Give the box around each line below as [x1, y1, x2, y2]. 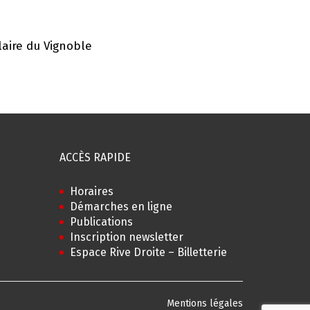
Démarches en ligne [69, 200, 172, 213]
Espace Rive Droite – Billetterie [69, 246, 227, 259]
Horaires [69, 185, 113, 198]
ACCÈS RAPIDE [59, 151, 131, 164]
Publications [69, 215, 133, 228]
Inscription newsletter [69, 230, 183, 244]
